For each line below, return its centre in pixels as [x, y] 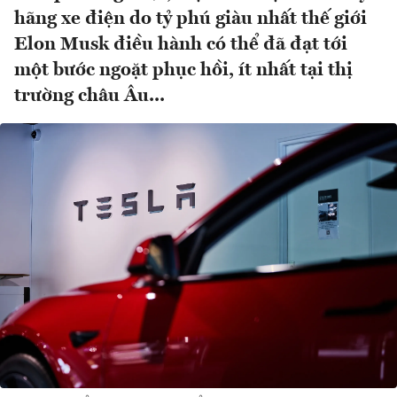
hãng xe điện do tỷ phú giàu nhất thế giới [191, 19]
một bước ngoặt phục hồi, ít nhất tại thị [183, 71]
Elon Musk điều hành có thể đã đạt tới [181, 45]
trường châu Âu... [90, 97]
